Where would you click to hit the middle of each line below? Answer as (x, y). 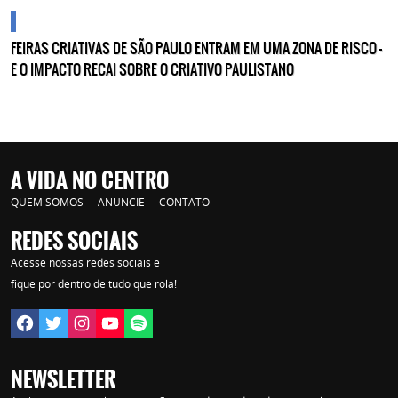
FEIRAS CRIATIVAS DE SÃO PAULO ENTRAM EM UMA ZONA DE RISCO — (196, 48)
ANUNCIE (121, 202)
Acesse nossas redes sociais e (85, 262)
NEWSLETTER (63, 379)
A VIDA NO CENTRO (90, 180)
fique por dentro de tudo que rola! (94, 283)
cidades (40, 20)
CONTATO (184, 202)
